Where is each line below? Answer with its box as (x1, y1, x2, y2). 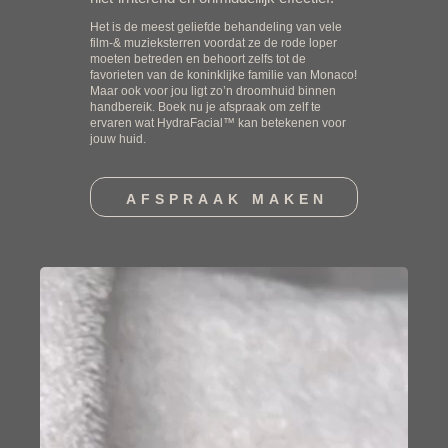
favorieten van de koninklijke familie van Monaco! (90, 68, 357, 82)
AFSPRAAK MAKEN (125, 191, 328, 207)
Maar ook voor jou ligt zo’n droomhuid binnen (90, 84, 336, 98)
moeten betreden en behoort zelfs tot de (90, 52, 306, 66)
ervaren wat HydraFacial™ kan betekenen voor (90, 116, 346, 130)
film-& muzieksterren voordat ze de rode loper (90, 36, 337, 50)
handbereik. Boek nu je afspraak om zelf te (90, 100, 321, 114)
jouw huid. (90, 132, 146, 146)
